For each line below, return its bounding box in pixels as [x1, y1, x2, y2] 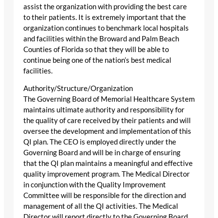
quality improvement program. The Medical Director [23, 170, 190, 179]
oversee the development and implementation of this [23, 127, 191, 136]
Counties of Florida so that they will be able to [23, 45, 169, 54]
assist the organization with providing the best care [23, 2, 187, 11]
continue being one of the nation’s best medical [23, 55, 171, 64]
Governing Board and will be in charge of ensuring [23, 148, 181, 157]
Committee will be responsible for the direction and [23, 191, 186, 200]
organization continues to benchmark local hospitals [23, 23, 189, 32]
